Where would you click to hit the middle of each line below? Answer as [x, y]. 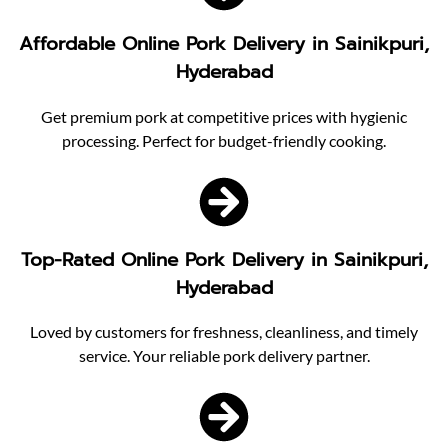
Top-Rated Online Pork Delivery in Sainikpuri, [224, 259]
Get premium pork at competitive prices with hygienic [224, 116]
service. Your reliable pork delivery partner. [224, 356]
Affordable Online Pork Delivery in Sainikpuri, [224, 44]
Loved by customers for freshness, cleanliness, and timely [224, 332]
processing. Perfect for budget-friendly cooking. [224, 140]
